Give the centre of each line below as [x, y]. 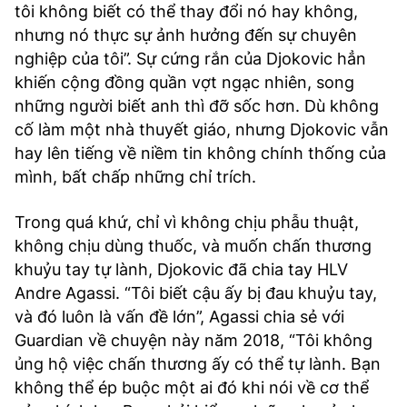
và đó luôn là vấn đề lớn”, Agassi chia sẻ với [179, 317]
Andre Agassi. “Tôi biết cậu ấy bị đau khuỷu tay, [196, 293]
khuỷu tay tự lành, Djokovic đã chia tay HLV [181, 269]
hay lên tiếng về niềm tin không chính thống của [200, 153]
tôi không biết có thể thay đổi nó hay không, [186, 11]
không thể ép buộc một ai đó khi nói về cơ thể [192, 387]
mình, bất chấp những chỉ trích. [135, 177]
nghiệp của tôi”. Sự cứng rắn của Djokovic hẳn [190, 59]
